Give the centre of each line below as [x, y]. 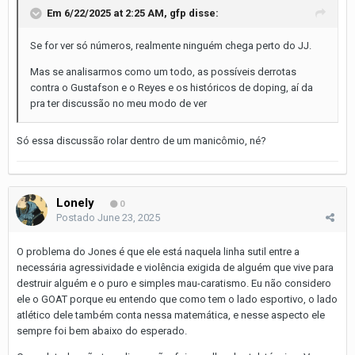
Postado [77, 217]
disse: [202, 13]
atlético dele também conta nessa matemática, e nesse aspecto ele [171, 315]
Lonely [75, 202]
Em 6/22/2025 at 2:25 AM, [108, 13]
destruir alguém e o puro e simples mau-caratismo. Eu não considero [174, 283]
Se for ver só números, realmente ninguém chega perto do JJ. [171, 45]
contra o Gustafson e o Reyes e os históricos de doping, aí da [172, 87]
